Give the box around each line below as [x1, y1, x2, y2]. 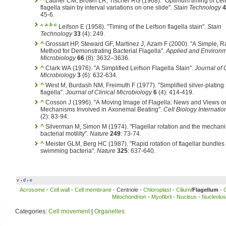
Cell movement [48, 208, 90, 215]
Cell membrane [74, 187, 111, 193]
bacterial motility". [40, 130, 90, 137]
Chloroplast [143, 187, 171, 193]
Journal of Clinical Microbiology [66, 89, 152, 96]
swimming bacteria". [40, 147, 97, 154]
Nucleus [176, 194, 197, 200]
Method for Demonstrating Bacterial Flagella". [40, 47, 166, 54]
